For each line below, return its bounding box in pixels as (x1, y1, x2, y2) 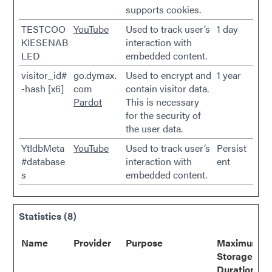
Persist (217, 141, 246, 155)
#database (21, 154, 65, 168)
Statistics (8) (19, 209, 76, 223)
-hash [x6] (21, 81, 64, 95)
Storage (217, 249, 253, 263)
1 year (217, 68, 241, 82)
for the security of (126, 108, 201, 122)
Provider (73, 236, 111, 250)
